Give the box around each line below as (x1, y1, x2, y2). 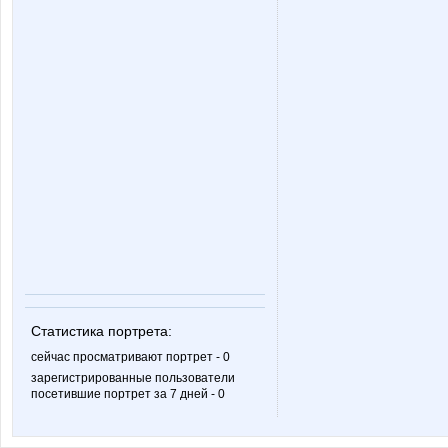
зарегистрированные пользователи (31, 371, 235, 385)
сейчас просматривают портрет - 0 (31, 350, 230, 364)
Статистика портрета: (31, 323, 172, 339)
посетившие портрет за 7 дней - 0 (31, 387, 225, 401)
